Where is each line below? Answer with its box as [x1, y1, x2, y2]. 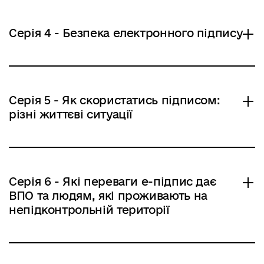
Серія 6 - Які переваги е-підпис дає [9, 175, 216, 188]
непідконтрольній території [9, 203, 170, 216]
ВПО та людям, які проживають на [9, 189, 207, 202]
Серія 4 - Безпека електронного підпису [9, 27, 243, 39]
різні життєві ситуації [9, 108, 133, 121]
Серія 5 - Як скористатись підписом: [9, 94, 220, 107]
